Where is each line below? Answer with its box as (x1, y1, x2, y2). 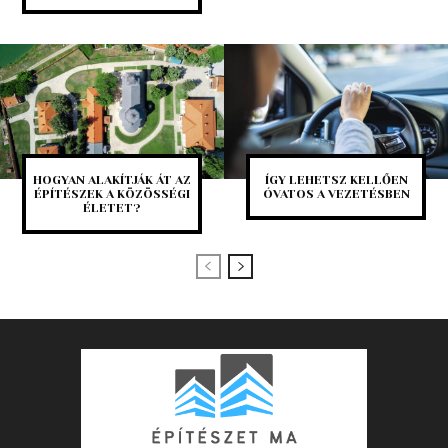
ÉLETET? (83, 200, 141, 215)
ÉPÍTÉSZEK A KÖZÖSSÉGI (34, 186, 190, 201)
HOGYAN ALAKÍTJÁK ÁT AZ (33, 172, 191, 187)
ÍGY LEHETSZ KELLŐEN (264, 172, 408, 187)
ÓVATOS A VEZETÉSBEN (262, 186, 410, 201)
